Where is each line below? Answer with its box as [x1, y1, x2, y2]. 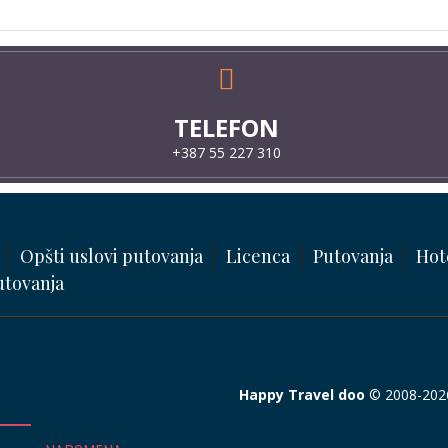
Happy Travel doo [238, 385, 365, 405]
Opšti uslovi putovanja [20, 244, 203, 269]
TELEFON [173, 111, 279, 145]
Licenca [226, 244, 290, 269]
